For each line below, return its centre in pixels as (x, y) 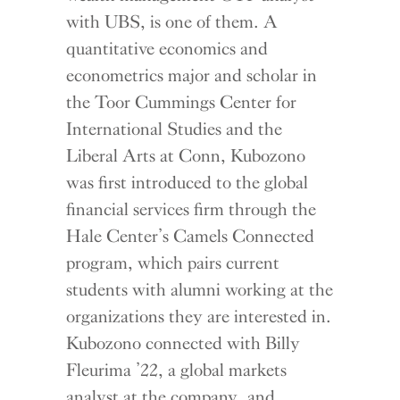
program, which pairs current (173, 262)
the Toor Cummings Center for (182, 101)
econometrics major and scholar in (192, 75)
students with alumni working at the (200, 289)
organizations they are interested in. (199, 316)
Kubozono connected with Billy (183, 342)
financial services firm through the (192, 208)
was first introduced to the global (187, 182)
